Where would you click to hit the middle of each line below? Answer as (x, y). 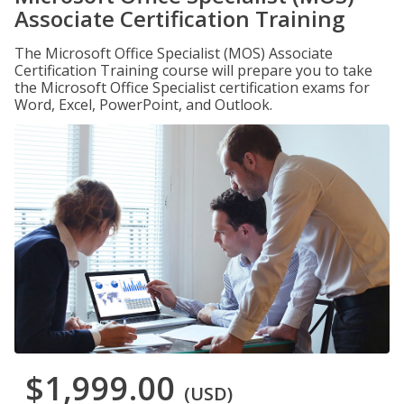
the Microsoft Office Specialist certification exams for (192, 87)
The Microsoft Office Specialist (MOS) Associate (174, 53)
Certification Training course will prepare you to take (193, 70)
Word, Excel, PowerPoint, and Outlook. (143, 105)
